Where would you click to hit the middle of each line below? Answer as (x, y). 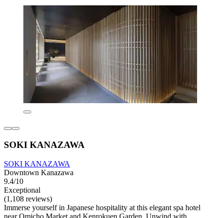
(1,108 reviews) (28, 199)
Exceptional (22, 190)
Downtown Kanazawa (39, 172)
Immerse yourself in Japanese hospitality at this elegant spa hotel (102, 207)
